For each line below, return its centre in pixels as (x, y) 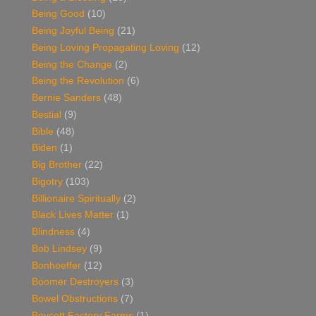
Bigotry (47, 181)
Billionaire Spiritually (76, 198)
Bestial (47, 114)
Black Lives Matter (73, 215)
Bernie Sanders (66, 98)
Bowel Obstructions (75, 299)
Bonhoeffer (56, 265)
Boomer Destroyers (75, 282)
